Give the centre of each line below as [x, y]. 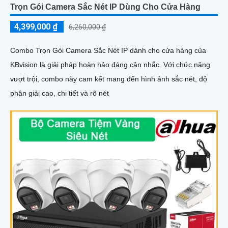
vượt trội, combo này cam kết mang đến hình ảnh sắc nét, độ [109, 79]
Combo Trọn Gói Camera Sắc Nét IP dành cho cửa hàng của [108, 51]
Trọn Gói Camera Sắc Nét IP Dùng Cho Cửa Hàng [105, 7]
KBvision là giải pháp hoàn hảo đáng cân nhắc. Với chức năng [87, 65]
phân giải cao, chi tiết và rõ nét [60, 93]
